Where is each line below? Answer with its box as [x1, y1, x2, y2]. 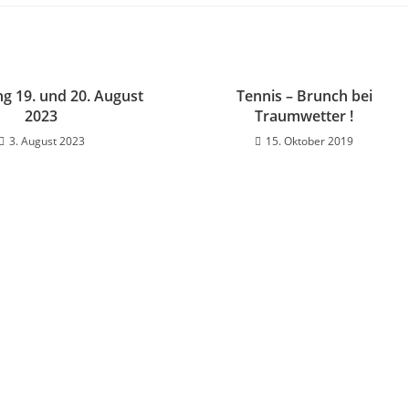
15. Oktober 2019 [266, 133, 354, 149]
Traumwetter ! [255, 106, 354, 126]
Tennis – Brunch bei [236, 86, 372, 106]
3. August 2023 [8, 133, 85, 149]
